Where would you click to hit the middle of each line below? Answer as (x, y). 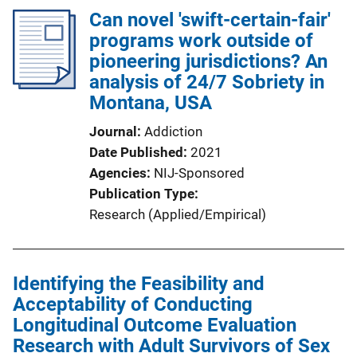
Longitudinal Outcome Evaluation (155, 325)
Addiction (173, 131)
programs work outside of (201, 41)
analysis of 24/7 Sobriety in (207, 82)
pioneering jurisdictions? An (208, 61)
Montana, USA (151, 103)
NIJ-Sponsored (199, 173)
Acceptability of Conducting (133, 304)
